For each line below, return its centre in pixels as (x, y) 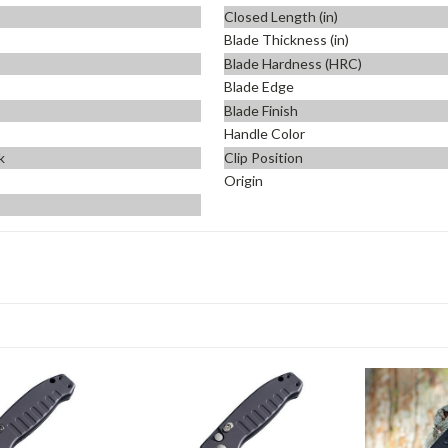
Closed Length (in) (281, 16)
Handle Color (264, 134)
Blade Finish (261, 110)
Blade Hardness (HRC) (293, 63)
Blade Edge (259, 87)
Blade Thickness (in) (286, 40)
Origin (243, 181)
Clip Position (263, 157)
